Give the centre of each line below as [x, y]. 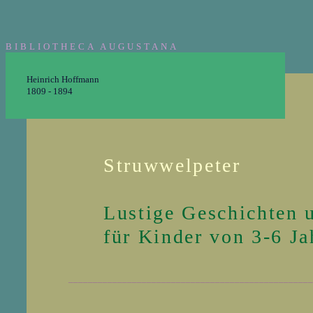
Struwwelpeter [172, 165]
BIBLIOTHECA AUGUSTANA [92, 46]
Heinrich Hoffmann [63, 79]
